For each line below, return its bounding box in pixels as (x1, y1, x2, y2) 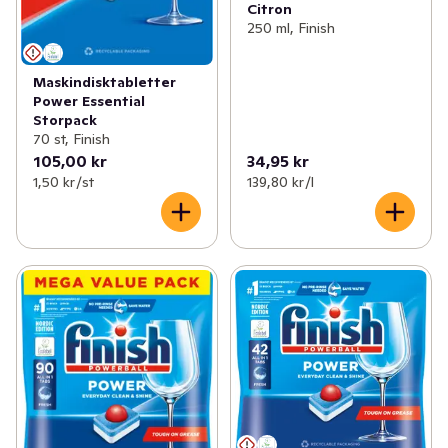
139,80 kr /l (246, 172, 314, 191)
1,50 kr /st (33, 172, 94, 191)
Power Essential (33, 91, 145, 110)
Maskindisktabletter (33, 72, 176, 91)
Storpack (33, 110, 97, 129)
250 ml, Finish (246, 18, 335, 37)
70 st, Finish (33, 129, 110, 148)
